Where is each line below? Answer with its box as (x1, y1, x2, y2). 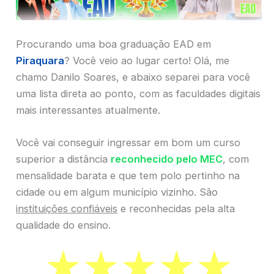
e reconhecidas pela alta (117, 202, 235, 215)
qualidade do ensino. (16, 219, 111, 232)
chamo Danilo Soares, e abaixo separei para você (16, 70, 250, 83)
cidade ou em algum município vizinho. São (16, 186, 218, 199)
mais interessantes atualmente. (16, 103, 160, 116)
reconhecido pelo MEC (111, 153, 223, 166)
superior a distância (16, 153, 111, 166)
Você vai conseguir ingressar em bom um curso (16, 136, 240, 149)
